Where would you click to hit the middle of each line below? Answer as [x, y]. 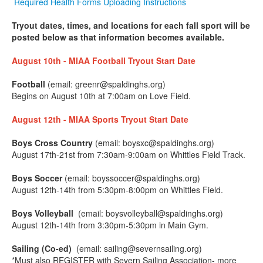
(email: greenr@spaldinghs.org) [107, 84]
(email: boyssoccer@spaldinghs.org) [132, 178]
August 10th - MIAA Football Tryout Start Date [104, 60]
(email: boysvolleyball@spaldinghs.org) [151, 213]
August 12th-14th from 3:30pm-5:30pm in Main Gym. [110, 225]
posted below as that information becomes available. [119, 37]
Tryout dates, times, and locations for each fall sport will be [131, 25]
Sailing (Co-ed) [42, 248]
